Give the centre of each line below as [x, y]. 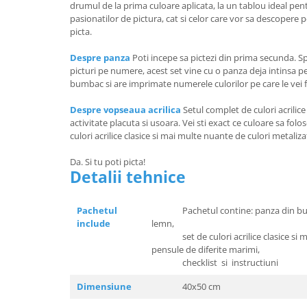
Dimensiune [104, 286]
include [94, 223]
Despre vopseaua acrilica [125, 109]
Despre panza [100, 57]
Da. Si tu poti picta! [108, 161]
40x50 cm [186, 286]
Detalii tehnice [128, 176]
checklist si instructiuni [215, 262]
